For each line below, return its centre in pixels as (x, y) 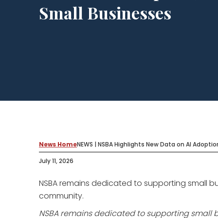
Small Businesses (107, 13)
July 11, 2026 (56, 161)
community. (61, 196)
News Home (58, 144)
